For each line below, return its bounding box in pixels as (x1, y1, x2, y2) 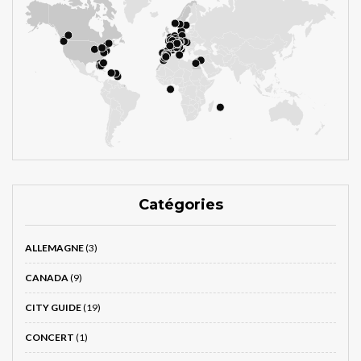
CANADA (25, 272, 68, 284)
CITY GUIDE (25, 301, 81, 314)
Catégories (138, 196, 223, 214)
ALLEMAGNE (25, 242, 84, 255)
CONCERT (25, 331, 74, 344)
